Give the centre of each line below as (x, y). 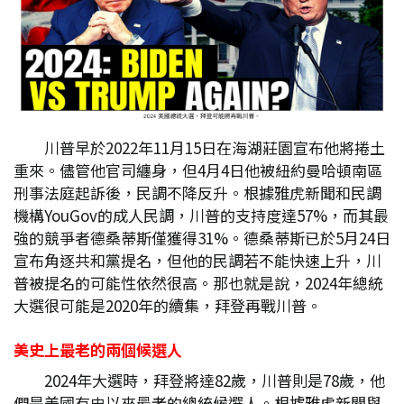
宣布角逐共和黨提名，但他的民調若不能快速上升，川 (197, 260)
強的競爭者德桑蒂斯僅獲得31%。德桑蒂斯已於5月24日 (202, 238)
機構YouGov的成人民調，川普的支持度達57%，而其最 (201, 215)
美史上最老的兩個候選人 (98, 349)
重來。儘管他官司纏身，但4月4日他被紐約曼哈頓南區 (198, 170)
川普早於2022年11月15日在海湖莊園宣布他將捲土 (215, 147)
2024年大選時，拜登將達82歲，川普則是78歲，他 (215, 380)
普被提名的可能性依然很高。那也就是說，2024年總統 (198, 283)
